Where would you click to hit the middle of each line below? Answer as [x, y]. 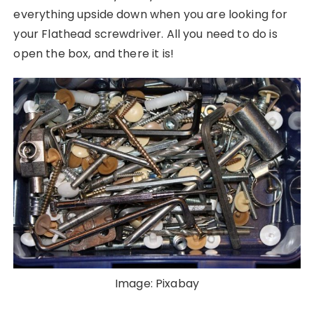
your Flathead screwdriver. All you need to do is [145, 34]
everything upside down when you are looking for [151, 14]
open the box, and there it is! [94, 53]
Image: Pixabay [157, 283]
